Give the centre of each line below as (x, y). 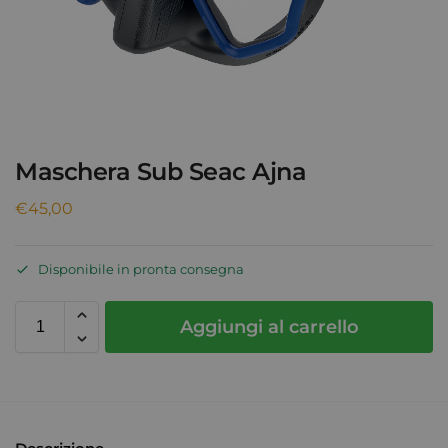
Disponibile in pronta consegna (141, 269)
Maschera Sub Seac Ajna (160, 172)
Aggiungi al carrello (269, 327)
